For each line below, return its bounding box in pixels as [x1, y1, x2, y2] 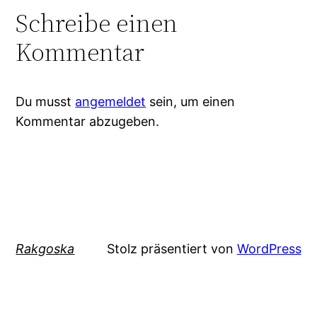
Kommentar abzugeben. [16, 114, 160, 129]
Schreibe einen [16, 6, 178, 41]
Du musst [16, 94, 76, 110]
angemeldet [75, 94, 146, 110]
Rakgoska [16, 241, 75, 257]
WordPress [236, 241, 301, 257]
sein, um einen [146, 94, 236, 110]
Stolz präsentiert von [106, 241, 237, 257]
